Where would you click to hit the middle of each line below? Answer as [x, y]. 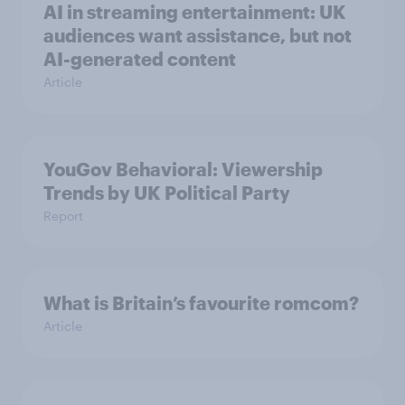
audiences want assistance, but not [198, 36]
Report [63, 216]
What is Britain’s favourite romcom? [201, 303]
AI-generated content [140, 59]
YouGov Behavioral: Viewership [183, 170]
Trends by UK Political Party [167, 193]
